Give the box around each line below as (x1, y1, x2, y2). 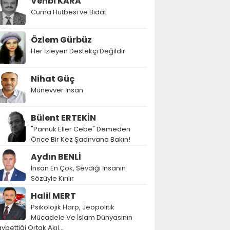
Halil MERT (31, 190, 76, 202)
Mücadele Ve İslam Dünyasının (31, 213, 132, 222)
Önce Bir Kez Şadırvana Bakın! (31, 135, 130, 144)
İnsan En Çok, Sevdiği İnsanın (31, 163, 126, 173)
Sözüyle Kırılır (31, 174, 74, 183)
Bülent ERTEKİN (31, 112, 96, 124)
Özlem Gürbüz (31, 34, 92, 46)
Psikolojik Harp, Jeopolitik (31, 202, 114, 212)
